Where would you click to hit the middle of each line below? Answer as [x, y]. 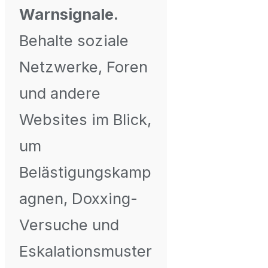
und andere [60, 93]
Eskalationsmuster [86, 251]
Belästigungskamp [85, 172]
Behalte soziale [74, 41]
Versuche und [69, 225]
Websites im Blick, [85, 120]
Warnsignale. [68, 14]
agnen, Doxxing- [78, 199]
